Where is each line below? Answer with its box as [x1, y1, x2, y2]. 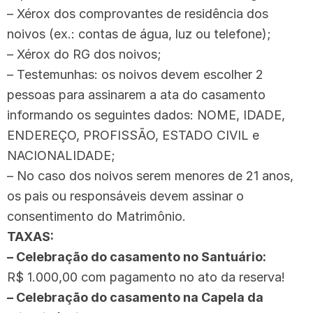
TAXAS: [7, 228, 54, 244]
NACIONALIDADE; [7, 147, 115, 163]
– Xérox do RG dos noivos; [7, 46, 161, 61]
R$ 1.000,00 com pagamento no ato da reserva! [7, 269, 285, 284]
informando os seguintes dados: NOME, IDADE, [7, 107, 285, 122]
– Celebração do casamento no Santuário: [7, 249, 269, 264]
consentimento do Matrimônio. [7, 208, 186, 224]
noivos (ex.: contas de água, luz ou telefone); [7, 26, 271, 41]
